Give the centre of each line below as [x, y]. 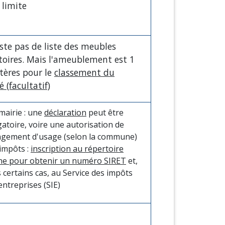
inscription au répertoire [77, 148]
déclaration [65, 112]
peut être [105, 112]
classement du [84, 72]
